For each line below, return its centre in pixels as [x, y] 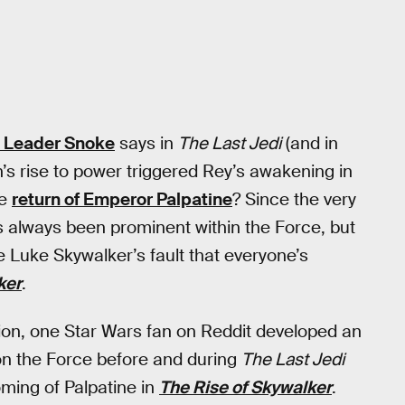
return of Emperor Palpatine [122, 199]
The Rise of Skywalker [245, 387]
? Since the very [294, 199]
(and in [310, 143]
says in [146, 143]
